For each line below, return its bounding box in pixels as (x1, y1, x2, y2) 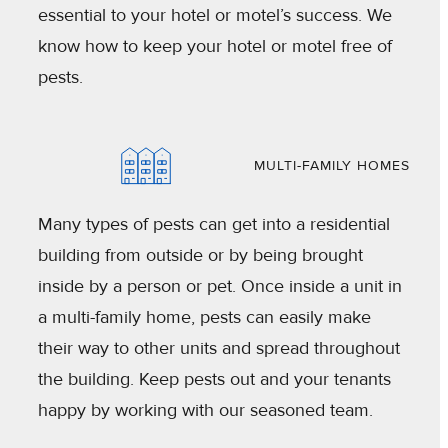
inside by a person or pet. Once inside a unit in (38, 275, 402, 298)
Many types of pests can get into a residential (38, 213, 390, 236)
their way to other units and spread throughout (38, 337, 400, 360)
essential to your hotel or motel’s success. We (38, 3, 392, 26)
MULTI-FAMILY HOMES (254, 157, 410, 175)
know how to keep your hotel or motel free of (38, 34, 392, 57)
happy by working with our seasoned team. (38, 399, 373, 422)
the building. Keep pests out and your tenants (38, 368, 391, 391)
